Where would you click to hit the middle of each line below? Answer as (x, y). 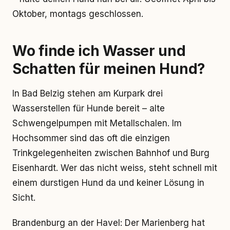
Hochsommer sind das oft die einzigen (91, 138)
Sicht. (24, 198)
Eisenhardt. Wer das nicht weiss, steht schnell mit (115, 168)
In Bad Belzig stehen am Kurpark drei (88, 93)
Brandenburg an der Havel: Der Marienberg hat (109, 223)
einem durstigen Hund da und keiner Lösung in (108, 183)
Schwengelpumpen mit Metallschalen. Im (97, 123)
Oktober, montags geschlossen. (78, 14)
